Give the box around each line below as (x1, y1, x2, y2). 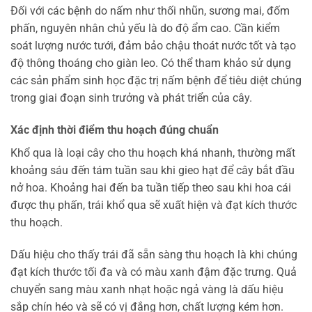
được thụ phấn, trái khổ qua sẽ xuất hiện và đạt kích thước (10, 198, 297, 212)
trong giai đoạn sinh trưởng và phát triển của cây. (10, 91, 252, 105)
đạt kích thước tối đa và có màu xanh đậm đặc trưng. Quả (10, 265, 297, 279)
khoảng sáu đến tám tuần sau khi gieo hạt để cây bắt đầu (10, 163, 295, 177)
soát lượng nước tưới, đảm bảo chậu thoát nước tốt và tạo (10, 39, 296, 53)
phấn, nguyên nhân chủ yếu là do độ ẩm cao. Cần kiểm (10, 22, 280, 36)
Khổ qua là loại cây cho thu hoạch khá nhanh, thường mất (10, 146, 295, 159)
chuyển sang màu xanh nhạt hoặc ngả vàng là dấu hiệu (10, 282, 283, 296)
